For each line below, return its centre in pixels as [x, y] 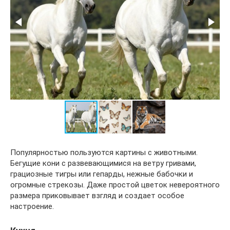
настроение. [32, 206]
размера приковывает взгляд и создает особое [97, 195]
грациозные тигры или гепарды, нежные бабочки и [102, 174]
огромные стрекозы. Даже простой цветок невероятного [115, 185]
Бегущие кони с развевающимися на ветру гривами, [103, 163]
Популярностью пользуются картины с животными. [104, 152]
